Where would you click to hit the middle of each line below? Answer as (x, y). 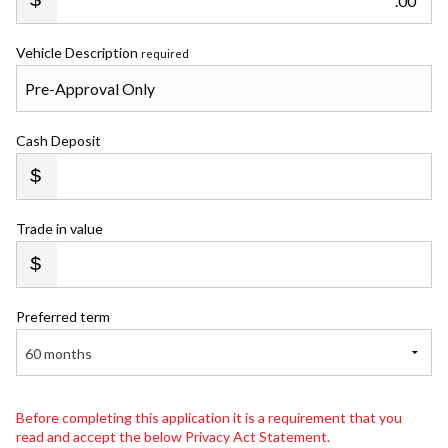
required (165, 53)
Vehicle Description (78, 52)
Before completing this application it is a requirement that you (209, 417)
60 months (58, 353)
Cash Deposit (58, 140)
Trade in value (59, 228)
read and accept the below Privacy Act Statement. (173, 436)
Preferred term (63, 316)
